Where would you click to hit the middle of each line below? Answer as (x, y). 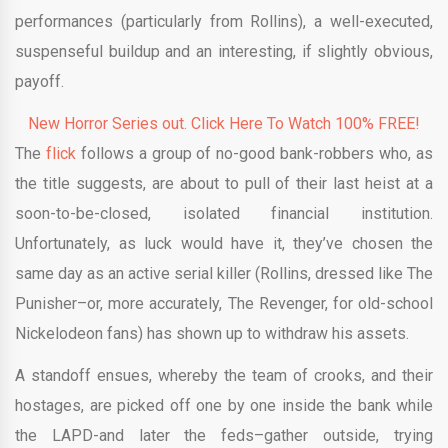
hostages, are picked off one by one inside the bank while (224, 406)
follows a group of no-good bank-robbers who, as (254, 154)
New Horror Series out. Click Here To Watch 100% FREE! (224, 124)
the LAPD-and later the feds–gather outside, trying (224, 436)
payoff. (39, 82)
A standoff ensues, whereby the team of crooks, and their (224, 376)
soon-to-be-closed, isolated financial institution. (224, 214)
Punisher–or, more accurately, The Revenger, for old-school (224, 304)
